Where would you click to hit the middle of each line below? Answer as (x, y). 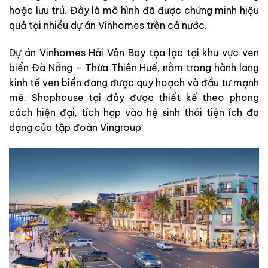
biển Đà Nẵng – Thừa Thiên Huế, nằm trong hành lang (134, 68)
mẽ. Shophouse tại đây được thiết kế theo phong (134, 98)
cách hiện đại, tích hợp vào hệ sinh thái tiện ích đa (134, 113)
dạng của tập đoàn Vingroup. (76, 128)
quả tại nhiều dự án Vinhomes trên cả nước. (108, 25)
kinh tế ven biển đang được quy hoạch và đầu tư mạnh (134, 83)
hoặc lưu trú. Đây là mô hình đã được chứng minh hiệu (134, 10)
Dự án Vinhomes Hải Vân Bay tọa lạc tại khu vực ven (134, 53)
